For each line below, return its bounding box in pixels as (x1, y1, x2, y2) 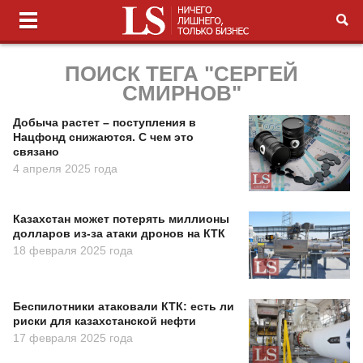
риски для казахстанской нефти (13, 314, 196, 327)
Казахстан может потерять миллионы (13, 211, 229, 225)
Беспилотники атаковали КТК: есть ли (13, 299, 234, 313)
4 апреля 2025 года (13, 162, 117, 175)
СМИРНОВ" (122, 81, 241, 105)
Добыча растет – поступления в (13, 116, 196, 129)
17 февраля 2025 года (13, 331, 133, 344)
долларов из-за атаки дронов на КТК (13, 226, 225, 240)
